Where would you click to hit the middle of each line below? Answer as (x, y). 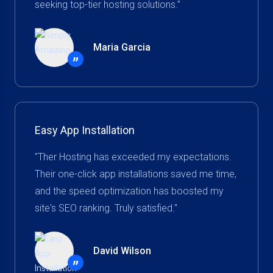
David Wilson (122, 251)
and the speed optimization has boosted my (129, 191)
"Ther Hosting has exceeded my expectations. (133, 157)
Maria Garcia (122, 47)
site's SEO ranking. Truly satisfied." (106, 208)
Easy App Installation (85, 130)
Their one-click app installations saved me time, (136, 174)
